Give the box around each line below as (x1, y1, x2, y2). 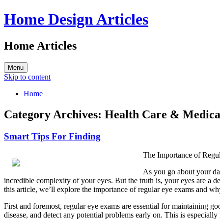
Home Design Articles (4, 10, 148, 28)
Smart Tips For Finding (4, 131, 101, 141)
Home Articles (4, 39, 77, 52)
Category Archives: (4, 108, 105, 121)
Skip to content (4, 72, 51, 81)
